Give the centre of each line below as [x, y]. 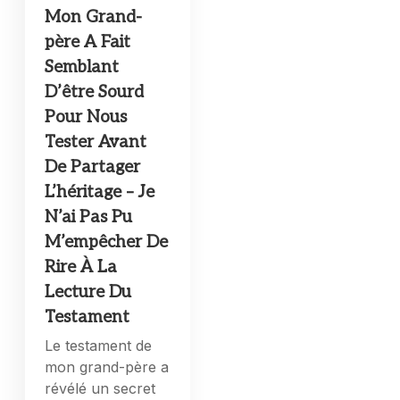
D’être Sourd [95, 92]
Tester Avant [96, 142]
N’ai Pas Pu [89, 217]
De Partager [93, 167]
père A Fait [88, 42]
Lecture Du [88, 292]
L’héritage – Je [100, 192]
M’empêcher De [107, 242]
